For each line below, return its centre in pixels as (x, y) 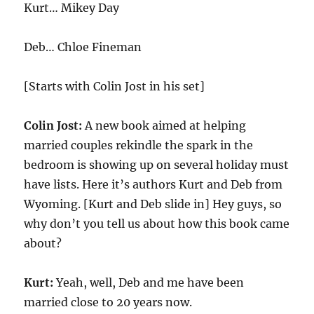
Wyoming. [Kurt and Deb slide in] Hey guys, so (153, 204)
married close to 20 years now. (108, 302)
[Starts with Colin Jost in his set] (115, 86)
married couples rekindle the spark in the (139, 145)
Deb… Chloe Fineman (83, 47)
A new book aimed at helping (164, 125)
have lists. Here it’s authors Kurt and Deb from (153, 184)
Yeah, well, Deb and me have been (149, 282)
